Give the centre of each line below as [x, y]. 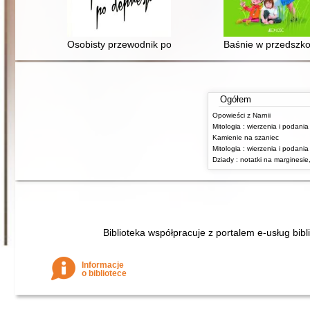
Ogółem [236, 99]
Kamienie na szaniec [246, 137]
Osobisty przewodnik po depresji [138, 45]
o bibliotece [104, 274]
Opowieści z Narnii [241, 115]
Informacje [102, 265]
